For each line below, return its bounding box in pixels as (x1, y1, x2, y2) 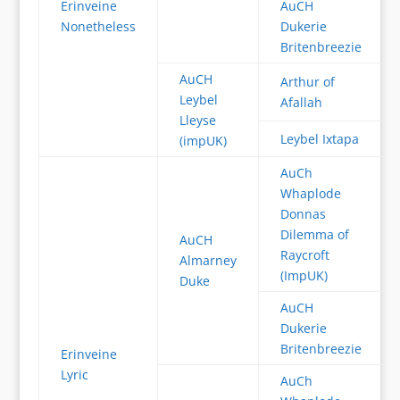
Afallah (279, 94, 322, 111)
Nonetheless (60, 18, 136, 35)
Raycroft (279, 246, 329, 263)
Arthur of (279, 73, 335, 90)
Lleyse (179, 112, 216, 129)
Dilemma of (279, 226, 349, 243)
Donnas (279, 205, 326, 222)
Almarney (179, 252, 237, 269)
